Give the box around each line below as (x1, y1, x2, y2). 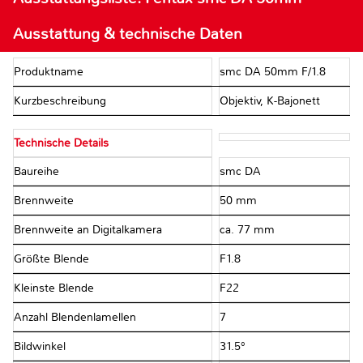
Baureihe (14, 164, 62, 179)
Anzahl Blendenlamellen (14, 310, 139, 325)
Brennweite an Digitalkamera (14, 223, 165, 237)
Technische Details (14, 136, 109, 151)
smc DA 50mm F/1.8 (219, 65, 326, 79)
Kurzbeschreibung (14, 94, 109, 109)
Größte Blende (14, 252, 92, 267)
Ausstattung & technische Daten (13, 23, 242, 45)
